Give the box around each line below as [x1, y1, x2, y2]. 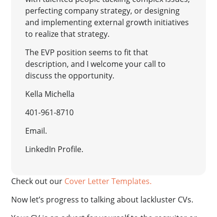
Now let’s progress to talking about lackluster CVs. [11, 194, 194, 205]
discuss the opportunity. [25, 70, 114, 81]
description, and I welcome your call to [25, 59, 166, 70]
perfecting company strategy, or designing [25, 5, 180, 16]
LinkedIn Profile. [25, 144, 83, 155]
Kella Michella [25, 89, 75, 100]
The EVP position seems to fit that [25, 47, 148, 58]
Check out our [11, 176, 65, 187]
